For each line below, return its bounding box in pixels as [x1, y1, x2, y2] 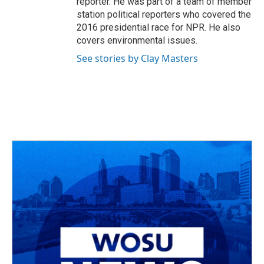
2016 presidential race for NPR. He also [77, 22, 240, 33]
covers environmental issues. [77, 35, 197, 46]
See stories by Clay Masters [77, 52, 198, 65]
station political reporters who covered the [77, 9, 251, 20]
